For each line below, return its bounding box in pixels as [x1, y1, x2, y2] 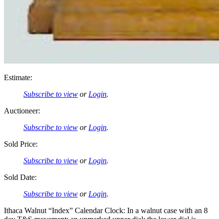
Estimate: [4, 73, 32, 82]
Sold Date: [4, 173, 37, 181]
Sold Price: [4, 139, 38, 148]
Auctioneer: [4, 106, 40, 115]
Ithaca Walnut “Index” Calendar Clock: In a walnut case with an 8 [4, 206, 208, 215]
